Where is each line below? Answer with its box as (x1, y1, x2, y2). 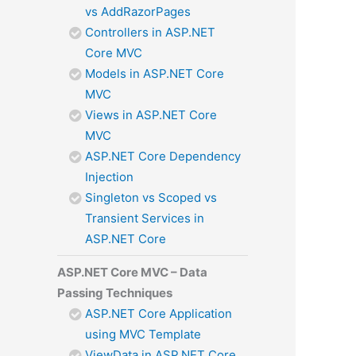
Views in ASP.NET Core (85, 106, 217, 122)
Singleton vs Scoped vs (85, 189, 217, 205)
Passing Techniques (57, 284, 172, 300)
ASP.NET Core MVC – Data (57, 264, 207, 280)
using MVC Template (85, 326, 201, 342)
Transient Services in (85, 210, 204, 226)
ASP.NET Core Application (85, 305, 232, 321)
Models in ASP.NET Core (85, 65, 224, 81)
